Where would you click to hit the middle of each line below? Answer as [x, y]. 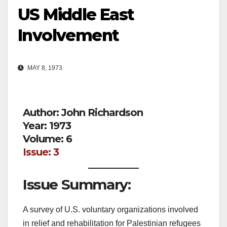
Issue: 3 [41, 152]
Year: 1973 [47, 126]
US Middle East [76, 15]
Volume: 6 [47, 139]
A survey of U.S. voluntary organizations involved [110, 209]
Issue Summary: [77, 184]
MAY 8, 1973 [44, 68]
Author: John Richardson [83, 113]
